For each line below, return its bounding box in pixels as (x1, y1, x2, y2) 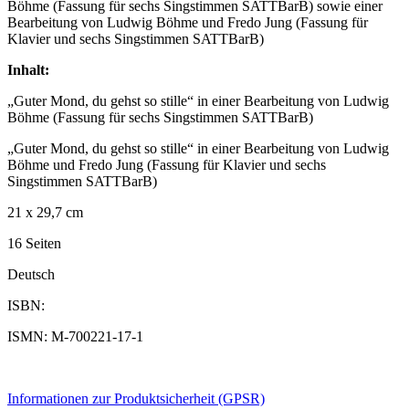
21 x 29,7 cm (7, 204, 83, 221)
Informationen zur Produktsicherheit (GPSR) (7, 391, 265, 407)
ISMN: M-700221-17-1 (7, 329, 143, 345)
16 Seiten (7, 236, 61, 252)
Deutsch (7, 267, 55, 283)
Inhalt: (7, 62, 49, 79)
